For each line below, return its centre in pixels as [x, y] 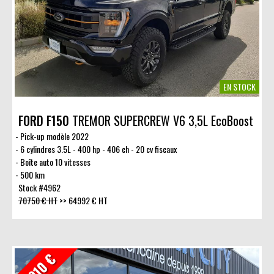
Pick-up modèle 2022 [54, 136]
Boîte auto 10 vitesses [55, 161]
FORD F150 [44, 120]
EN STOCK [239, 86]
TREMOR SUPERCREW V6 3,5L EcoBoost [161, 120]
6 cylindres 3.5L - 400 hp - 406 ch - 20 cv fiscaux [98, 149]
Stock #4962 [39, 187]
